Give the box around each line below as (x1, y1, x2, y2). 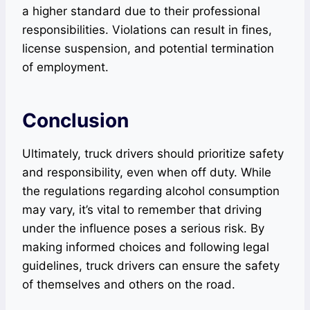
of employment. (22, 60, 109, 74)
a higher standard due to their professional (22, 3, 260, 18)
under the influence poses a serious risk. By (22, 221, 264, 235)
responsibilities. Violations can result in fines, (22, 22, 272, 37)
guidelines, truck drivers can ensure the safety (22, 258, 280, 273)
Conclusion (22, 108, 129, 132)
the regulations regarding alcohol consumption (22, 183, 280, 198)
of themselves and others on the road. (22, 277, 235, 291)
